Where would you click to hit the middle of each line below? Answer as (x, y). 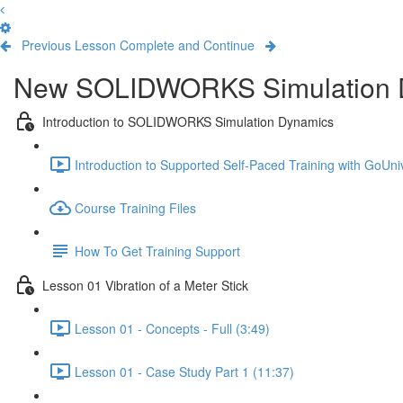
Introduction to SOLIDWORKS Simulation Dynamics (188, 121)
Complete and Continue (187, 45)
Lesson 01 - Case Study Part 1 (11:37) (184, 371)
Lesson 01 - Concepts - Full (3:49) (172, 328)
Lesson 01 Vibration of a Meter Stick (145, 285)
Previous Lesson (69, 45)
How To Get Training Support (157, 251)
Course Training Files (135, 207)
